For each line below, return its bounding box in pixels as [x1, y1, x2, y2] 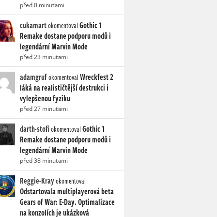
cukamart [20, 19, 46, 31]
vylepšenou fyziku [20, 93, 70, 105]
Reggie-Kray [20, 175, 54, 187]
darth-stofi [20, 123, 49, 135]
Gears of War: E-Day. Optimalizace [20, 196, 115, 208]
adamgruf [20, 71, 47, 83]
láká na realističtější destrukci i [20, 82, 108, 94]
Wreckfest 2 [80, 71, 113, 83]
